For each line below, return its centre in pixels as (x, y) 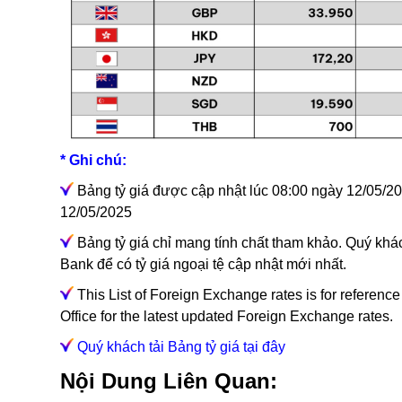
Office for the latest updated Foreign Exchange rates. (227, 317)
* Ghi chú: (93, 161)
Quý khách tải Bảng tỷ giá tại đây (181, 347)
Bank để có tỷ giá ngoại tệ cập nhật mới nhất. (203, 265)
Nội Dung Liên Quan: (169, 381)
